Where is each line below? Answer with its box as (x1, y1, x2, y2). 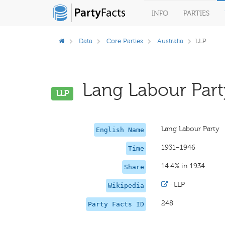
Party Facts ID (88, 200, 145, 208)
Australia (157, 37, 183, 45)
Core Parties (106, 37, 143, 45)
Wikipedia (108, 182, 145, 189)
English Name (96, 126, 145, 134)
